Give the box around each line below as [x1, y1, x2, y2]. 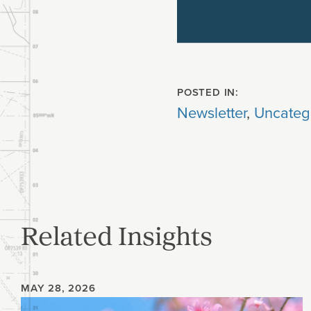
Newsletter [177, 101, 246, 124]
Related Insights [21, 215, 212, 255]
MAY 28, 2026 [21, 280, 96, 296]
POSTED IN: [177, 85, 239, 100]
